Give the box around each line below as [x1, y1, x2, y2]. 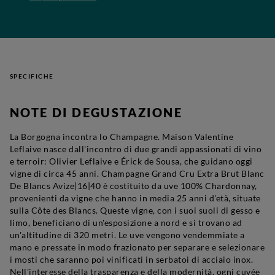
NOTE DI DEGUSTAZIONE [10, 104, 183, 120]
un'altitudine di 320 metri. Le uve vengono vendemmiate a [10, 229, 245, 240]
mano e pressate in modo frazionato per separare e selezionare [10, 241, 265, 252]
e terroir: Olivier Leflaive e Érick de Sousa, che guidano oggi [10, 155, 253, 166]
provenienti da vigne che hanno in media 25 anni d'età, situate [10, 192, 261, 203]
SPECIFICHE [10, 72, 54, 80]
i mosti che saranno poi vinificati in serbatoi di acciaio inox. [10, 254, 254, 265]
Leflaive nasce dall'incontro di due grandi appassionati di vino [10, 143, 262, 154]
